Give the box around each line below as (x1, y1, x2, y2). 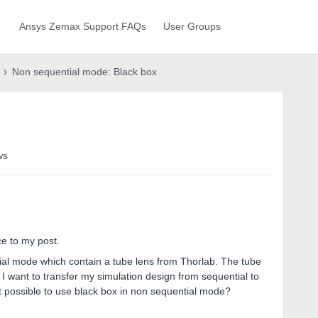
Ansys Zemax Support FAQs (18, 21, 146, 32)
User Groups (163, 21, 221, 32)
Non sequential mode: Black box (12, 66, 157, 77)
